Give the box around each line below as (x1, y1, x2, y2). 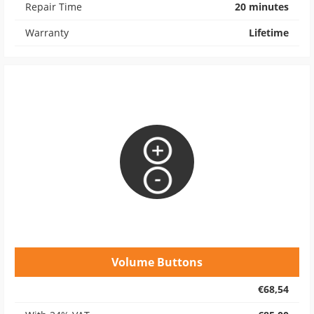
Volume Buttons (111, 254, 203, 270)
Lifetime (249, 26, 289, 39)
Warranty (25, 26, 69, 39)
